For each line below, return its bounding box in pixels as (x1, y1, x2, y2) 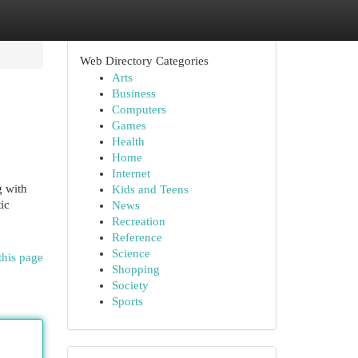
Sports (111, 295, 143, 308)
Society (111, 279, 149, 292)
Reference (111, 231, 162, 244)
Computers (111, 103, 166, 116)
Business (111, 87, 156, 100)
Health (111, 135, 145, 148)
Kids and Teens (111, 183, 189, 196)
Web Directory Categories (79, 54, 209, 67)
